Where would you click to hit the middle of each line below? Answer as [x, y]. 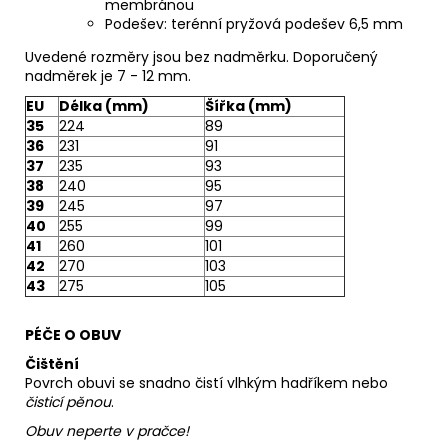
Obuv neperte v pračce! [107, 430]
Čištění [52, 363]
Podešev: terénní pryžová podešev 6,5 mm [254, 23]
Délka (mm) [104, 105]
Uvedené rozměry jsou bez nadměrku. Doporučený [201, 56]
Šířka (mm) [248, 105]
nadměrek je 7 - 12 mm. [108, 75]
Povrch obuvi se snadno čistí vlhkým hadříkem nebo [206, 382]
